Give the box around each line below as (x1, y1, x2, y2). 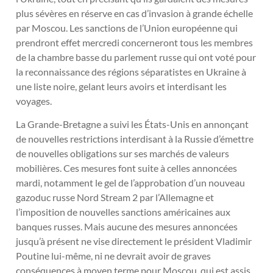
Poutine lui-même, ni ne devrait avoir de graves (16, 250, 211, 262)
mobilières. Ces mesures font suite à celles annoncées (16, 162, 237, 174)
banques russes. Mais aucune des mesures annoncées (16, 221, 238, 233)
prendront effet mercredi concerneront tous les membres (16, 36, 253, 48)
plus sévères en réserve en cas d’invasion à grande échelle (16, 7, 253, 19)
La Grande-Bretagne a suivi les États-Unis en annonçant (16, 118, 249, 130)
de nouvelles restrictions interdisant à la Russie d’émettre (16, 133, 253, 145)
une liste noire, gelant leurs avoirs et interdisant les (16, 80, 227, 92)
